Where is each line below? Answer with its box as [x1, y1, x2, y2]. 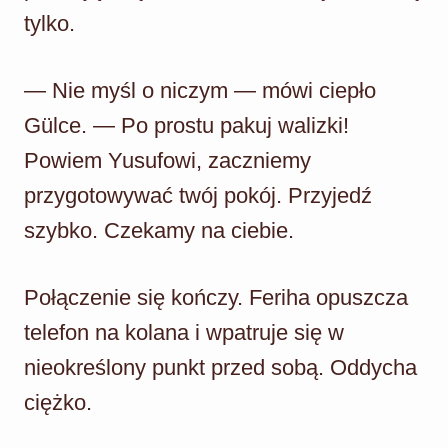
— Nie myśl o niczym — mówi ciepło [24, 77, 376, 103]
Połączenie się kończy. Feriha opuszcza [24, 284, 408, 310]
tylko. [24, 10, 75, 36]
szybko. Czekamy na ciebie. [24, 217, 294, 243]
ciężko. [24, 389, 92, 415]
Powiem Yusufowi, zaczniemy [24, 147, 311, 173]
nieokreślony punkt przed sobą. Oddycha [24, 354, 417, 380]
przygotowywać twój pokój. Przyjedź [24, 182, 372, 208]
